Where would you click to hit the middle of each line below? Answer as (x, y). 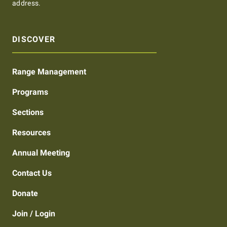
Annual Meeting (41, 153)
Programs (30, 92)
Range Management (49, 72)
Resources (31, 133)
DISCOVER (34, 40)
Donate (25, 194)
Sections (28, 112)
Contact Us (32, 173)
